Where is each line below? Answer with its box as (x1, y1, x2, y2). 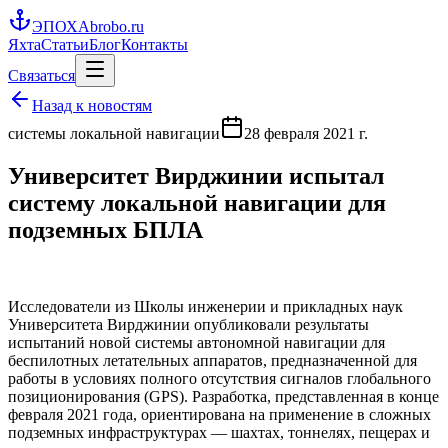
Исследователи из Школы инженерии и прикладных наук (8, 297, 403, 315)
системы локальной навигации (8, 125, 220, 142)
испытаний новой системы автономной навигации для (8, 333, 385, 351)
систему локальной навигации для (8, 189, 386, 216)
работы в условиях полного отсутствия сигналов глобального (8, 369, 431, 387)
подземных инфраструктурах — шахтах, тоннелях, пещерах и (8, 423, 430, 441)
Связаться (8, 67, 75, 84)
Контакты (121, 36, 188, 53)
